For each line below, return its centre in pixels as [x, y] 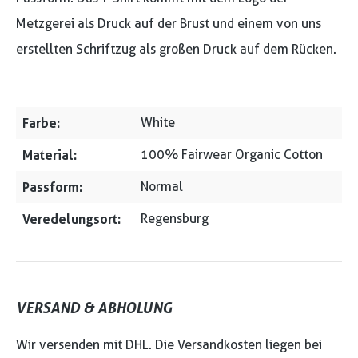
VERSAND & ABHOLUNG [94, 308]
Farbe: [41, 123]
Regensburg [175, 219]
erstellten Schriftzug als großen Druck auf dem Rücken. [176, 49]
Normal [162, 187]
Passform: [52, 187]
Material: [50, 155]
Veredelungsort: [72, 219]
